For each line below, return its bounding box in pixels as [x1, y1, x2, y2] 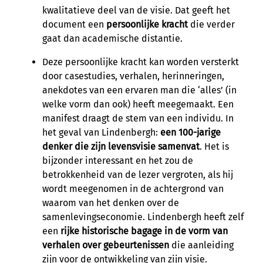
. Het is [200, 140, 229, 152]
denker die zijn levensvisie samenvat [42, 140, 200, 152]
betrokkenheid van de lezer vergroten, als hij [42, 168, 233, 180]
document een [42, 18, 106, 30]
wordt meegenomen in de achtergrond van [42, 183, 224, 194]
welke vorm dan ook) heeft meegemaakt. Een [42, 98, 234, 110]
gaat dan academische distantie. [42, 32, 183, 44]
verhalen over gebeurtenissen [42, 239, 169, 251]
